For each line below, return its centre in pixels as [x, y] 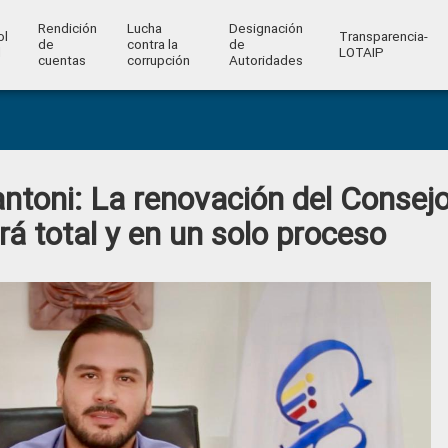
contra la [152, 44]
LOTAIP [361, 52]
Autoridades [265, 60]
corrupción [158, 60]
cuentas [61, 60]
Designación [265, 28]
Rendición [67, 28]
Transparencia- [383, 36]
